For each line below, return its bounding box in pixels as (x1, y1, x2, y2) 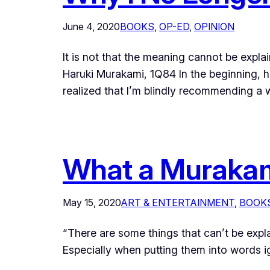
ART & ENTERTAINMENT (121, 196, 234, 209)
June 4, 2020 (63, 20, 120, 33)
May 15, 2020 (63, 196, 121, 209)
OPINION (194, 20, 234, 33)
